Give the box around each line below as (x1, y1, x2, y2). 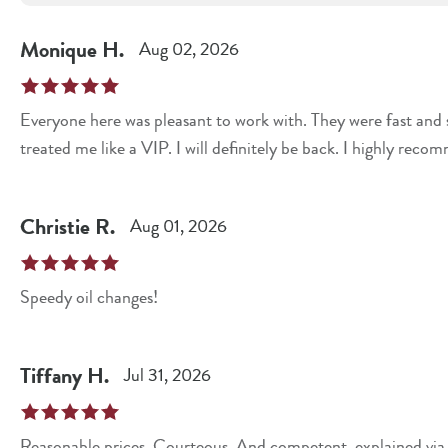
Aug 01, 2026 (130, 213, 227, 239)
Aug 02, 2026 (139, 36, 239, 62)
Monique (20, 33, 97, 65)
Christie (20, 210, 90, 242)
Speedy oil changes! (20, 284, 158, 310)
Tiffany (20, 359, 82, 391)
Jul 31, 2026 (124, 362, 211, 388)
